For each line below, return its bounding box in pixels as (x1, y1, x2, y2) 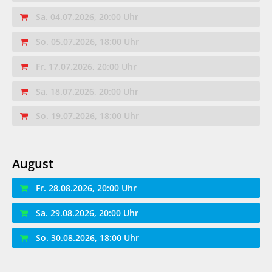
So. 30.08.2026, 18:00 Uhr (36, 231, 140, 243)
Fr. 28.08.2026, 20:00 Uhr (36, 182, 137, 194)
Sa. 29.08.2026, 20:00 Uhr (36, 206, 139, 219)
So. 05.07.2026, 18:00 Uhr (36, 36, 140, 48)
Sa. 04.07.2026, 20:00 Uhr (36, 11, 139, 23)
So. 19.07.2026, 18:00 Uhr (36, 110, 140, 122)
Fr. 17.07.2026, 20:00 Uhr (36, 60, 137, 72)
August (12, 155, 53, 172)
